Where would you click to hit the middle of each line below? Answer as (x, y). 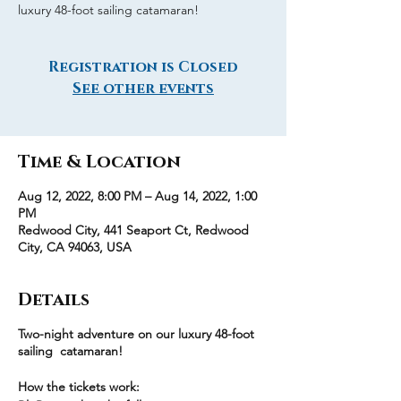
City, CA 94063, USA (75, 247)
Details (54, 300)
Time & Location (99, 162)
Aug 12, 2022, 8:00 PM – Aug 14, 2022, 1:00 (137, 196)
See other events (143, 89)
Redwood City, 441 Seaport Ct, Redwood (133, 230)
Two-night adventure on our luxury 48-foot (136, 334)
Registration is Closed (143, 67)
